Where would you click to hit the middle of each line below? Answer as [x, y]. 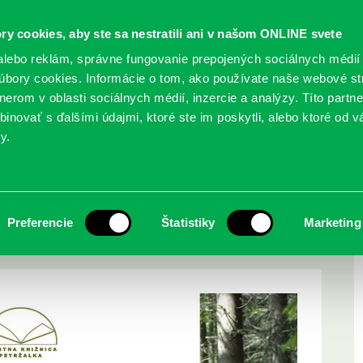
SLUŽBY [67, 110]
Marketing [332, 222]
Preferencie [40, 222]
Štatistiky [188, 222]
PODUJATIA [160, 110]
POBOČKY [252, 110]
